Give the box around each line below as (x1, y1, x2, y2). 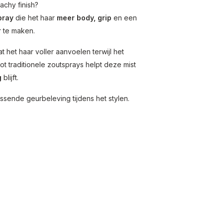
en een (111, 13, 137, 22)
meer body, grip (57, 13, 111, 22)
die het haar (13, 13, 57, 22)
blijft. (1, 73, 18, 82)
